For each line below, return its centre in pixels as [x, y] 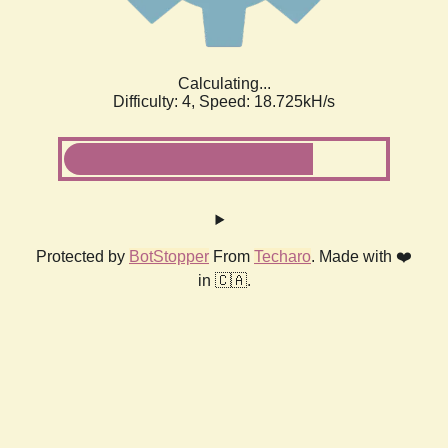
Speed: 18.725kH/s [267, 102]
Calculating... [224, 84]
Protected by [82, 257]
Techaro [282, 257]
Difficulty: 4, [156, 102]
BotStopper [169, 257]
